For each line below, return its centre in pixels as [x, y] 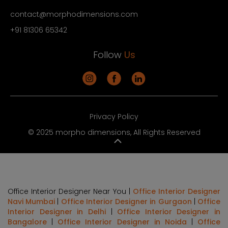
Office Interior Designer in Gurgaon [126, 202]
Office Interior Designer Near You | [70, 192]
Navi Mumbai [32, 202]
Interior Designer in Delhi [57, 212]
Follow [108, 55]
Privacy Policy [114, 117]
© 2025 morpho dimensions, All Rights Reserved [114, 133]
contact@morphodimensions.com [74, 15]
